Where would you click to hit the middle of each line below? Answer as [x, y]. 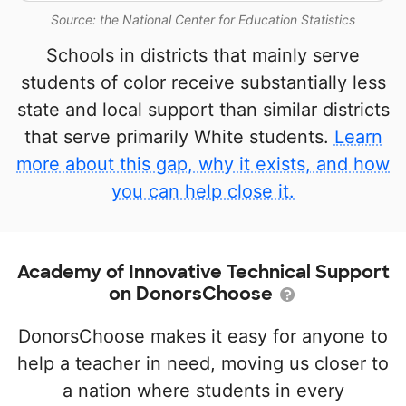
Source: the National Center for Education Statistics [203, 19]
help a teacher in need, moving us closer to [203, 363]
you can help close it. [203, 191]
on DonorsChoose [193, 294]
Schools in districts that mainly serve [203, 55]
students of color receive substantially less [203, 82]
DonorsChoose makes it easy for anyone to [203, 336]
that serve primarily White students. [179, 137]
